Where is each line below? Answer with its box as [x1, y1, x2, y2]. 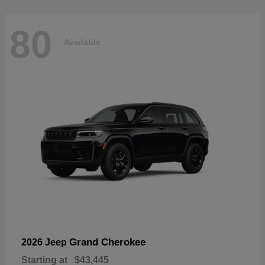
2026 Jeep [21, 237, 69, 247]
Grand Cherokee [69, 236, 146, 248]
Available [64, 37, 101, 47]
